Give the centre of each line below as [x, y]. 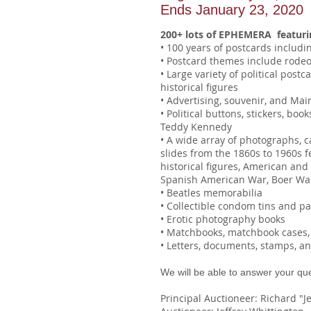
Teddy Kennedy [196, 127]
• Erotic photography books [223, 219]
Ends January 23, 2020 [232, 10]
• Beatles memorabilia [211, 193]
